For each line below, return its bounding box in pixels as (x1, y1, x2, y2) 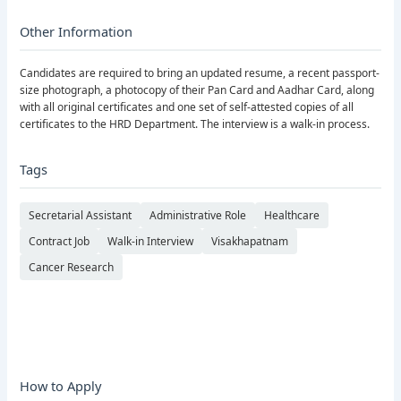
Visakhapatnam (211, 234, 289, 250)
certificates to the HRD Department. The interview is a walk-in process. (20, 116, 371, 132)
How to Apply (20, 376, 102, 395)
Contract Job (29, 234, 90, 250)
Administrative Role (149, 208, 247, 224)
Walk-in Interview (107, 234, 194, 250)
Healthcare (264, 208, 320, 224)
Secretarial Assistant (29, 208, 132, 224)
